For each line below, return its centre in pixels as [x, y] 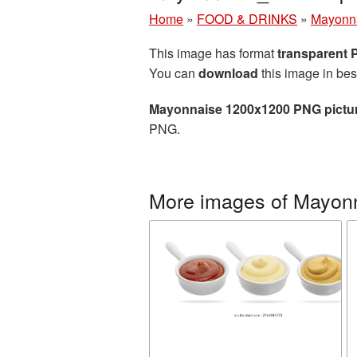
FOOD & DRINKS [247, 19]
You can [174, 73]
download [228, 73]
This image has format [213, 53]
